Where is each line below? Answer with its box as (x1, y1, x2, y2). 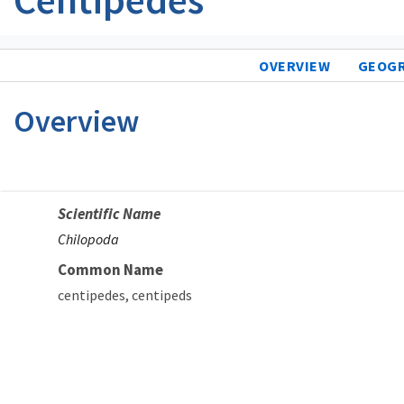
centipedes (58, 285, 125, 304)
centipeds (132, 285, 192, 304)
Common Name (58, 259, 163, 280)
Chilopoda (58, 229, 119, 248)
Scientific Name (58, 203, 161, 224)
